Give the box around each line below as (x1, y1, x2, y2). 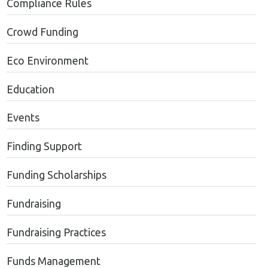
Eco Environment (6, 54, 89, 66)
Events (6, 112, 39, 124)
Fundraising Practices (6, 226, 106, 238)
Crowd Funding (6, 26, 78, 38)
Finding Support (6, 141, 82, 153)
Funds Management (6, 255, 100, 267)
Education (6, 83, 54, 95)
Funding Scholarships (6, 169, 106, 181)
